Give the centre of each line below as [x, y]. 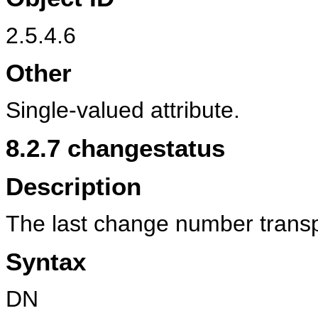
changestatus [143, 148]
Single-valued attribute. [123, 110]
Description [73, 186]
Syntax [46, 261]
